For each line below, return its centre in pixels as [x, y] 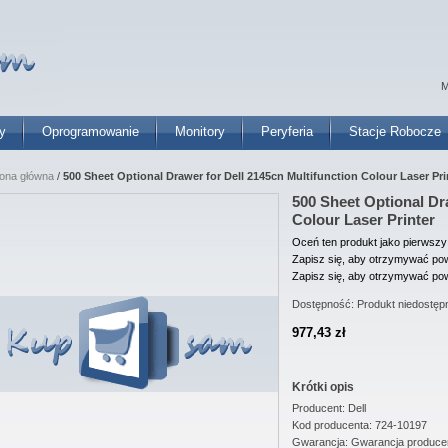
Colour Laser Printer [363, 219]
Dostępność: [324, 304]
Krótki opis [323, 387]
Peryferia [287, 131]
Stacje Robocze [395, 131]
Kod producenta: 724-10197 [359, 425]
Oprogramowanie [90, 131]
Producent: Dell [329, 408]
